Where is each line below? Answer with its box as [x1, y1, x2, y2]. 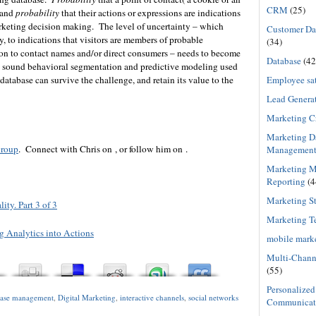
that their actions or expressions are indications [59, 6, 241, 20]
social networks [188, 292, 238, 303]
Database [267, 54, 301, 67]
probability [16, 6, 59, 20]
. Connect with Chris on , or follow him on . [18, 142, 188, 156]
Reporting [267, 174, 305, 188]
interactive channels [120, 292, 184, 303]
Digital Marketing [58, 292, 116, 303]
